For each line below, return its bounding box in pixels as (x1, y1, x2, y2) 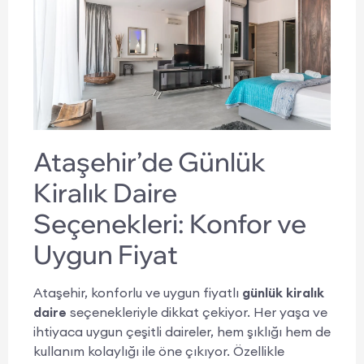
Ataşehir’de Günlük (33, 145, 266, 179)
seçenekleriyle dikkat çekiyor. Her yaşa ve (67, 304, 327, 321)
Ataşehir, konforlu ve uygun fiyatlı (33, 284, 242, 301)
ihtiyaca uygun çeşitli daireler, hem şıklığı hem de (33, 323, 331, 340)
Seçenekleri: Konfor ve (33, 207, 306, 240)
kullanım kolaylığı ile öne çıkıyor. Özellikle (33, 343, 284, 360)
